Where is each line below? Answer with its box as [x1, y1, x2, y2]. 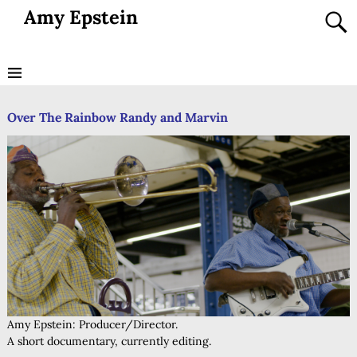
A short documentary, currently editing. [6, 333, 211, 348]
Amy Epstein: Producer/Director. [6, 316, 178, 331]
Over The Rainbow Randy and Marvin [6, 109, 228, 126]
